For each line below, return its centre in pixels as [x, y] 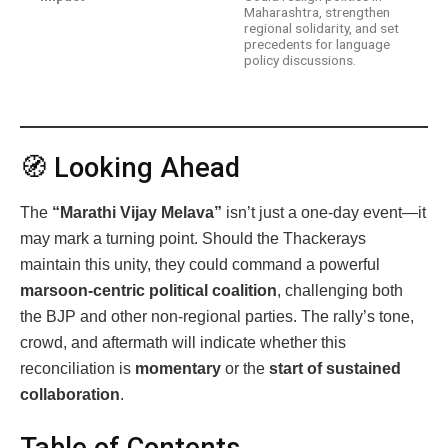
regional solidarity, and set [321, 27]
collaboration [70, 394]
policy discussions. [300, 59]
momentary [178, 368]
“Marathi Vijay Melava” [137, 212]
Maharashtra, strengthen [317, 11]
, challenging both [340, 290]
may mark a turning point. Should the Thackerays [193, 238]
